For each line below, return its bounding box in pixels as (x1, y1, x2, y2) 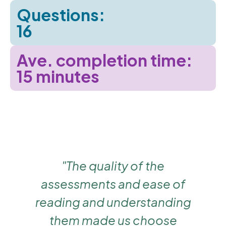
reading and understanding (35, 194, 191, 210)
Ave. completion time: (17, 50, 192, 71)
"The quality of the (62, 158, 164, 174)
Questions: (17, 5, 105, 25)
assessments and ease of (40, 176, 186, 192)
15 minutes (17, 66, 99, 87)
